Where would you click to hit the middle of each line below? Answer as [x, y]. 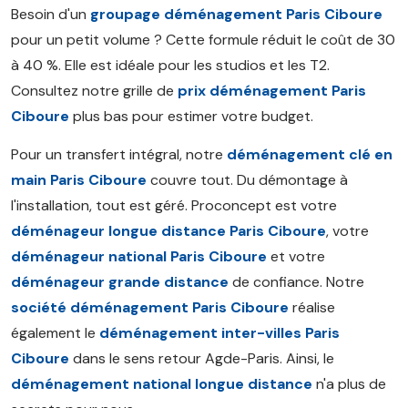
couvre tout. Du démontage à [247, 180]
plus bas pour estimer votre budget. [191, 116]
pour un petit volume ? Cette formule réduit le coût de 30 [203, 40]
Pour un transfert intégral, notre [119, 154]
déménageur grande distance [120, 282]
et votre [296, 256]
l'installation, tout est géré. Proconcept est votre [174, 205]
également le [55, 333]
